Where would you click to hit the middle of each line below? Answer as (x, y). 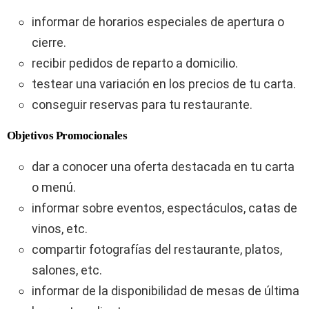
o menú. (54, 187)
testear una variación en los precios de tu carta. (164, 84)
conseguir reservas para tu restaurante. (142, 104)
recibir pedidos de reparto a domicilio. (135, 63)
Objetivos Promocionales (67, 136)
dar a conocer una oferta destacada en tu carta (163, 167)
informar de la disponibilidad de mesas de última (166, 291)
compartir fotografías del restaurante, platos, (157, 249)
